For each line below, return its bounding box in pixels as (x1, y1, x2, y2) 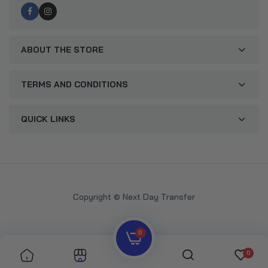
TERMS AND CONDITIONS (21, 79, 128, 90)
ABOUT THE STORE (21, 44, 103, 55)
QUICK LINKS (21, 114, 75, 124)
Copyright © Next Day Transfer (73, 191, 195, 202)
